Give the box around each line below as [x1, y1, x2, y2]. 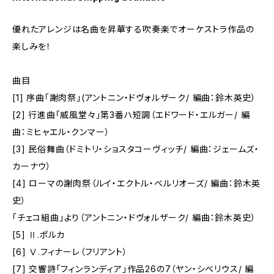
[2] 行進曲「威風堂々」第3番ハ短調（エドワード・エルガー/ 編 [12, 109, 250, 120]
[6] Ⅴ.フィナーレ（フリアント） [12, 246, 128, 257]
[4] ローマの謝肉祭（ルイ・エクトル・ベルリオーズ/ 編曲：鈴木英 [12, 178, 261, 188]
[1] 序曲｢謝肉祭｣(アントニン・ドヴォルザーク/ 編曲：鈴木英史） [12, 92, 256, 103]
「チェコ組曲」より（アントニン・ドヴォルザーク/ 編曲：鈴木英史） [12, 212, 256, 223]
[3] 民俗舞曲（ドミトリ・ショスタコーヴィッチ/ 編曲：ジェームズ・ [12, 144, 259, 154]
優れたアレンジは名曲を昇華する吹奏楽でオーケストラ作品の [12, 24, 254, 34]
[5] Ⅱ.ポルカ [12, 229, 65, 240]
